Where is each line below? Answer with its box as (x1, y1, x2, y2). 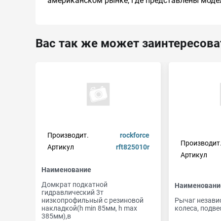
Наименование (41, 166, 91, 174)
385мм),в (41, 212, 71, 220)
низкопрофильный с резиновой (41, 196, 144, 204)
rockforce (119, 131, 149, 139)
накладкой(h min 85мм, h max (41, 204, 137, 212)
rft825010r (115, 143, 149, 151)
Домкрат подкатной (41, 181, 108, 188)
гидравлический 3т (41, 188, 104, 196)
